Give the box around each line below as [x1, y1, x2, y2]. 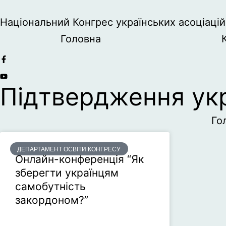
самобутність [15, 180, 86, 193]
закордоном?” [15, 194, 88, 206]
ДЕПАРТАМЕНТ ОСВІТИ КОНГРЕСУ [17, 144, 121, 153]
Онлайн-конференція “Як [15, 153, 144, 165]
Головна [60, 33, 101, 45]
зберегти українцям [15, 166, 119, 179]
